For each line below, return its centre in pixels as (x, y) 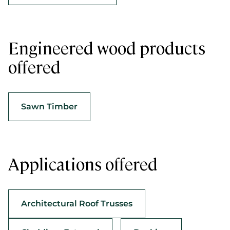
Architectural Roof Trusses (77, 204)
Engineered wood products (107, 47)
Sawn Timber (49, 107)
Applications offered (83, 163)
